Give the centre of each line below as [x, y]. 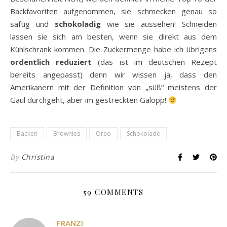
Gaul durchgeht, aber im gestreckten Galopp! [89, 100]
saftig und [32, 24]
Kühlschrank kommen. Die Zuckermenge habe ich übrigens [113, 49]
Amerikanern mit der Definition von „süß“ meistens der [113, 87]
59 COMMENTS [113, 192]
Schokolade [143, 134]
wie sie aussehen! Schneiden [159, 24]
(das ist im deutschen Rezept [155, 62]
